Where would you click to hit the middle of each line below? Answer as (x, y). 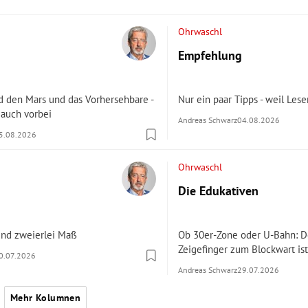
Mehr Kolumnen (45, 298)
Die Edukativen (218, 191)
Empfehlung (210, 56)
